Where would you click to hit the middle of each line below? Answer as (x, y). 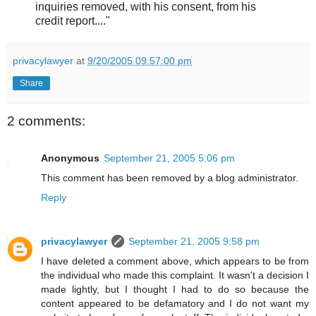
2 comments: (46, 121)
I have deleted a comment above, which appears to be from (175, 261)
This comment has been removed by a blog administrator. (170, 177)
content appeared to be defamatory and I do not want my (175, 303)
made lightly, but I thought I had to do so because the (175, 289)
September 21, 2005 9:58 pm (194, 241)
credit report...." (73, 21)
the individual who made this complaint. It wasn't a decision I (175, 275)
